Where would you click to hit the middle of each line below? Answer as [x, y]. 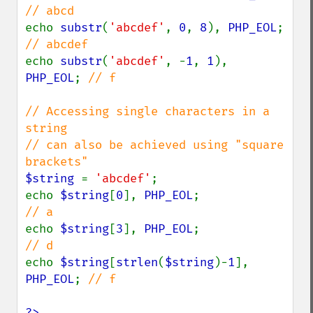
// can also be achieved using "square [154, 145]
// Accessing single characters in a [147, 111]
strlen [137, 262]
